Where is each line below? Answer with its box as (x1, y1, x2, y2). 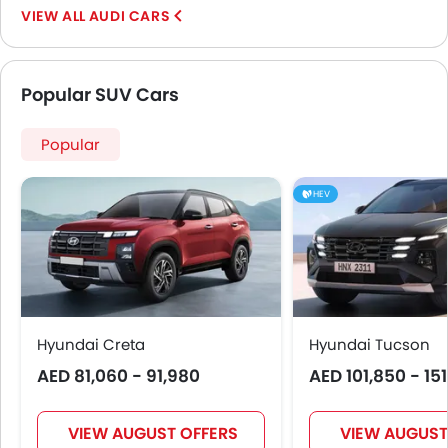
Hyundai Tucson (309, 334, 430, 356)
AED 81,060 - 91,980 (37, 364, 200, 389)
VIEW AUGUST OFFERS (67, 422, 238, 446)
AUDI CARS (88, 6, 171, 27)
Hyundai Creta (37, 334, 145, 356)
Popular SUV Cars (21, 82, 179, 108)
